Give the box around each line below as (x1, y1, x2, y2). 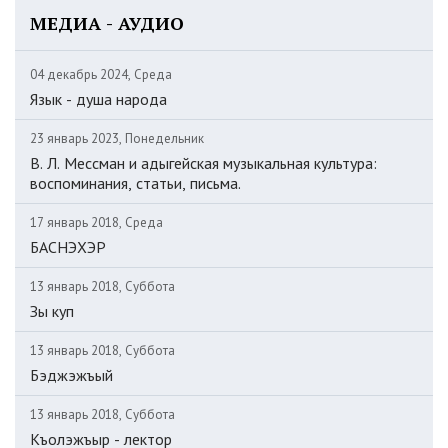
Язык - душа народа (30, 89, 167, 109)
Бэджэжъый (30, 365, 113, 385)
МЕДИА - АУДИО (30, 11, 184, 35)
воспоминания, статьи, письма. (30, 173, 241, 193)
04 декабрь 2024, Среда (30, 66, 172, 83)
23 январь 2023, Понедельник (30, 130, 204, 147)
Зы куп (30, 301, 74, 321)
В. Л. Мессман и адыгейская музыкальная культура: (30, 153, 377, 173)
